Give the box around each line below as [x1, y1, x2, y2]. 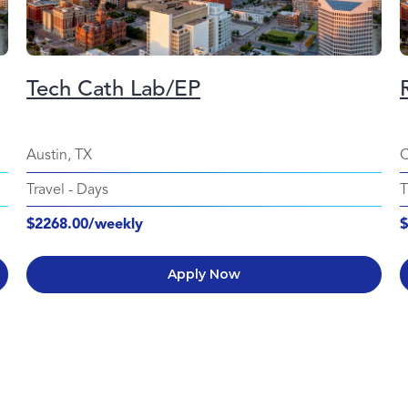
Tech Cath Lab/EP [26, 74, 201, 102]
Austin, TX [26, 145, 93, 164]
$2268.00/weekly [26, 214, 144, 233]
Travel [26, 179, 66, 199]
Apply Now [168, 265, 240, 282]
